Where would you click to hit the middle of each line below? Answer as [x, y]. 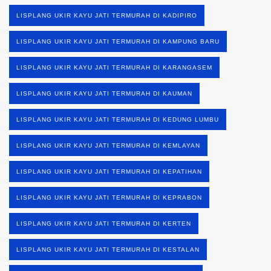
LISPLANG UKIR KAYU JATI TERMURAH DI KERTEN [104, 223]
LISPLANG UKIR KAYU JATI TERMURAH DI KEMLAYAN [108, 145]
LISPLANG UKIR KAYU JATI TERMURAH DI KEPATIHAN [109, 171]
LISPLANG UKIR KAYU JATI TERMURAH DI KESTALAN [108, 249]
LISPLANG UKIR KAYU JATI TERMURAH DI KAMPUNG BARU [118, 41]
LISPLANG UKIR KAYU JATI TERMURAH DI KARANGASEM [114, 67]
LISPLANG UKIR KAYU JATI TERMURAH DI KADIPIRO [107, 15]
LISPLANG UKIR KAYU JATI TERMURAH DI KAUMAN [104, 93]
